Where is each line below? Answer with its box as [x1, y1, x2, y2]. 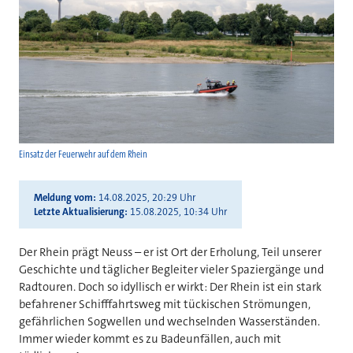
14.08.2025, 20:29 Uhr [98, 191, 195, 204]
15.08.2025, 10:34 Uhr [129, 205, 227, 218]
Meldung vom [33, 191, 93, 204]
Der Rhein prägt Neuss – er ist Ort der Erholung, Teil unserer [19, 244, 321, 261]
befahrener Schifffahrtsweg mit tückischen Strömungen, [19, 296, 310, 313]
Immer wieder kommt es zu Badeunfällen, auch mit [19, 331, 281, 347]
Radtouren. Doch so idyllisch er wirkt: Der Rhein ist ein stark [19, 279, 321, 295]
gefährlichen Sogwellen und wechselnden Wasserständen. [19, 314, 320, 330]
